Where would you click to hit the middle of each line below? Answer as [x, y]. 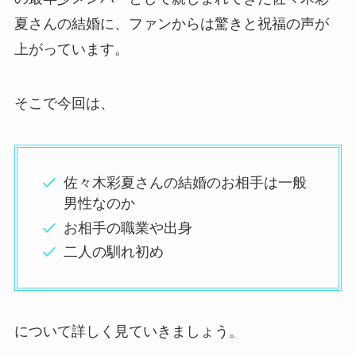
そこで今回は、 [64, 104]
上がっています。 [71, 50]
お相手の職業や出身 [128, 228]
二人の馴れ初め [114, 252]
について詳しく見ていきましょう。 [128, 332]
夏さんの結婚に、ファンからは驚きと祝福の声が [171, 24]
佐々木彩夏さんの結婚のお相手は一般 [186, 183]
